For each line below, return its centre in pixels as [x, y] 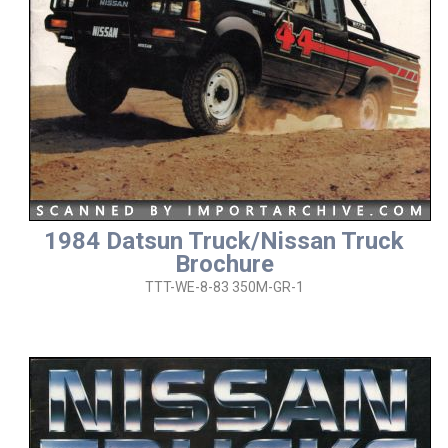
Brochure [224, 264]
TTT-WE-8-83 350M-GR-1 [224, 287]
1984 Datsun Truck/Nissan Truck [224, 241]
